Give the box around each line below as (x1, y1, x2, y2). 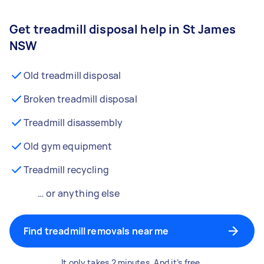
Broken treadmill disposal (24, 93, 137, 105)
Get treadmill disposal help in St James (9, 21, 236, 37)
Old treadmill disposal (24, 69, 121, 82)
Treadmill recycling (24, 163, 109, 176)
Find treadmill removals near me (24, 225, 169, 237)
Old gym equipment (24, 140, 113, 153)
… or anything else (38, 187, 120, 200)
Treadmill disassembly (24, 116, 123, 129)
